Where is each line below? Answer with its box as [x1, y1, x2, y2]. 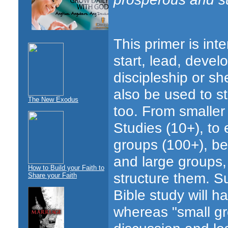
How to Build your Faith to [28, 164, 104, 172]
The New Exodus [28, 96, 78, 103]
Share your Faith [28, 172, 77, 179]
